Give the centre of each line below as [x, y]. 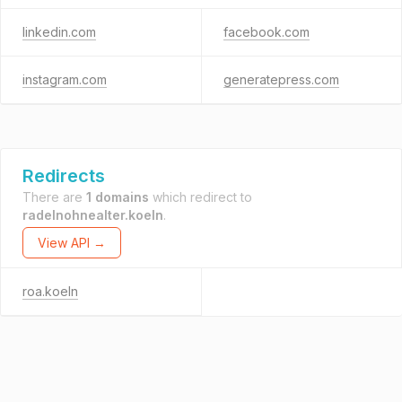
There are [54, 197]
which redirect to [201, 197]
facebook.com [266, 32]
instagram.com [65, 79]
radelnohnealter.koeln [93, 215]
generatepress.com [281, 79]
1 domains [118, 197]
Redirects [64, 176]
